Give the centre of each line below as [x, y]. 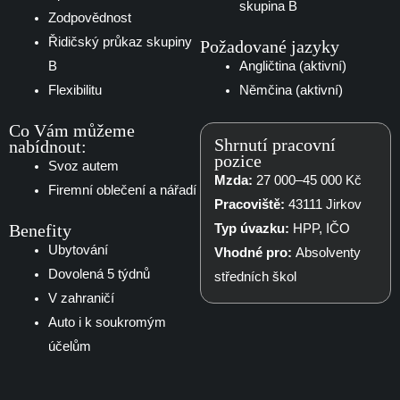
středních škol [255, 276]
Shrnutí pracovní [275, 144]
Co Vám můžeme [72, 130]
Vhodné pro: [253, 252]
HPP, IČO [320, 228]
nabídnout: [48, 146]
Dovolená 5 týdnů [99, 274]
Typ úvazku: [252, 228]
